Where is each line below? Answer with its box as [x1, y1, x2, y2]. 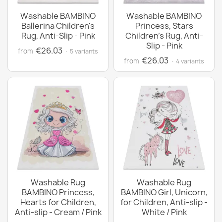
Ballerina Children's [21, 20, 95, 31]
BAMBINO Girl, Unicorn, [120, 187, 208, 198]
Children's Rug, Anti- [125, 30, 203, 41]
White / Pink [141, 207, 187, 218]
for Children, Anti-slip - [120, 197, 208, 208]
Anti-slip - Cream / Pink [14, 207, 102, 218]
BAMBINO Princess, [21, 187, 95, 198]
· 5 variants [65, 47, 98, 55]
